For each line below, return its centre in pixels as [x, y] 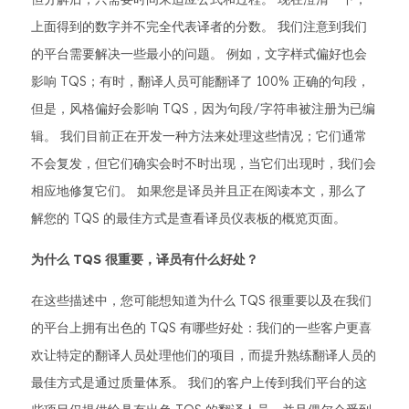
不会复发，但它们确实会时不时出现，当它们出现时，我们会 [204, 163]
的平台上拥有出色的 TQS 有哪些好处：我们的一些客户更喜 [201, 328]
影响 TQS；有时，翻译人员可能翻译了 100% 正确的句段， [200, 81]
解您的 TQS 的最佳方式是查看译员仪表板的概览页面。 [189, 218]
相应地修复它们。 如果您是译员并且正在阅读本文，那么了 [199, 191]
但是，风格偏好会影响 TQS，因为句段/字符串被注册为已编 [203, 109]
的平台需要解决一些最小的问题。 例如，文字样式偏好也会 [199, 54]
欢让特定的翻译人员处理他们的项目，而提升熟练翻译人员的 [204, 355]
